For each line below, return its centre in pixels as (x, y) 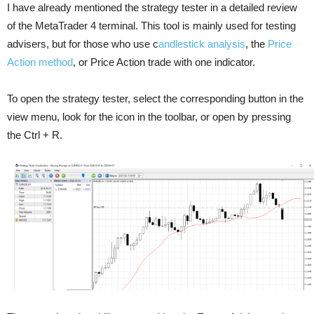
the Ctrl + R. (35, 135)
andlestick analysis (202, 43)
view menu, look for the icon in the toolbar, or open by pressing (149, 116)
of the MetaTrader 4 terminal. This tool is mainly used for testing (151, 25)
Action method (40, 62)
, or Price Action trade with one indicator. (164, 62)
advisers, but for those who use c (83, 43)
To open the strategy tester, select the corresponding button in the (155, 98)
